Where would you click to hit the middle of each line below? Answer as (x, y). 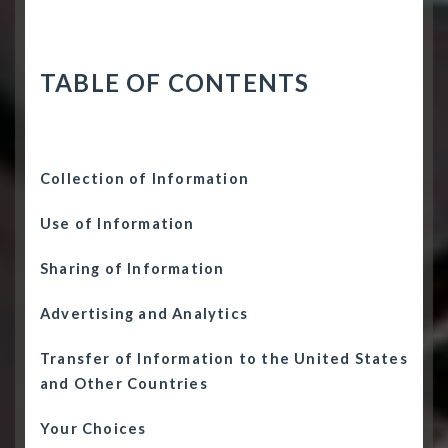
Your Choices (93, 428)
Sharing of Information (132, 268)
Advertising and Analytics (144, 313)
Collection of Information (144, 178)
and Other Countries (124, 383)
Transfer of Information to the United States (224, 358)
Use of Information (117, 223)
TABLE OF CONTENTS (175, 82)
